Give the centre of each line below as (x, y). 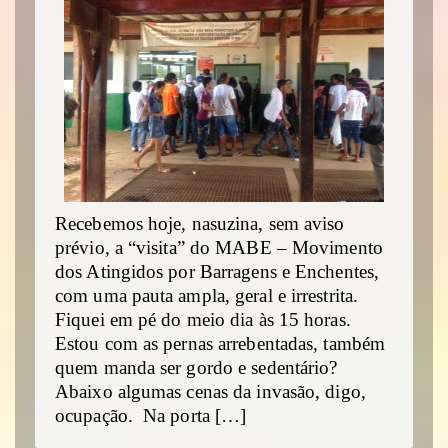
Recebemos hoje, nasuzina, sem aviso (200, 223)
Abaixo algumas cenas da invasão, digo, (210, 391)
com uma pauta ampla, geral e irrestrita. (207, 295)
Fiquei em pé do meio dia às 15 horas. (203, 319)
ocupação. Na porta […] (151, 415)
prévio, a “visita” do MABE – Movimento (219, 247)
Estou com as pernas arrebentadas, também (220, 343)
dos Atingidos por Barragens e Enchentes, (217, 271)
